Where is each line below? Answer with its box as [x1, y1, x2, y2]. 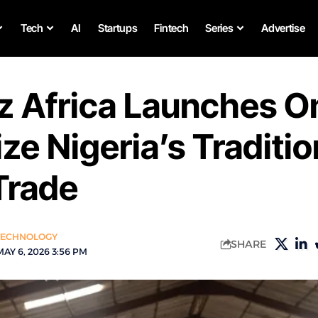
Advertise [261, 21, 305, 35]
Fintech [154, 21, 189, 35]
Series [205, 21, 234, 35]
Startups [97, 21, 138, 35]
